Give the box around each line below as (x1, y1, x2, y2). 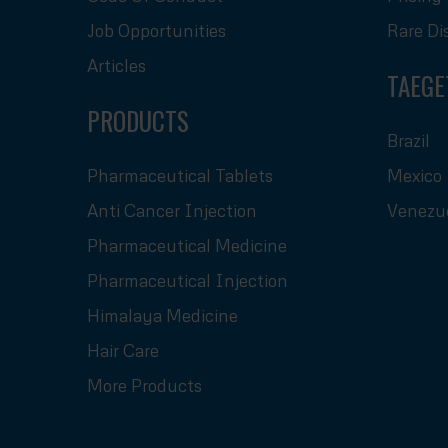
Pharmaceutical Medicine (87, 234, 287, 256)
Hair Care (87, 339, 159, 361)
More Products (87, 374, 202, 396)
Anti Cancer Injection (87, 199, 257, 221)
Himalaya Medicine (87, 304, 238, 326)
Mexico (387, 164, 442, 186)
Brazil (387, 129, 430, 151)
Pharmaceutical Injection (87, 269, 288, 291)
